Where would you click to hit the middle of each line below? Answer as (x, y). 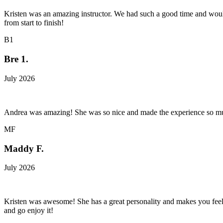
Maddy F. (24, 148)
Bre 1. (16, 59)
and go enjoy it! (29, 211)
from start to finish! (34, 23)
